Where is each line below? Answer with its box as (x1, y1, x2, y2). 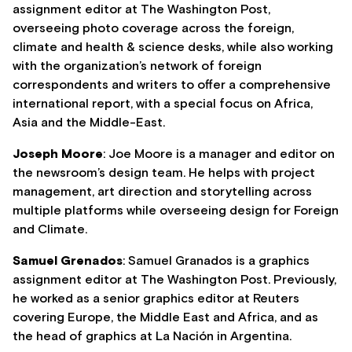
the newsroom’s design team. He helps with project (13, 167, 315, 180)
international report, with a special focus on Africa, (13, 97, 313, 111)
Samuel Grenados (13, 255, 123, 268)
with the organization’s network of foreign (13, 60, 262, 73)
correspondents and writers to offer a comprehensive (13, 79, 331, 92)
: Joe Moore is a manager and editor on (103, 148, 335, 161)
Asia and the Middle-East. (13, 116, 165, 130)
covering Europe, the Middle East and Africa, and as (13, 311, 318, 324)
